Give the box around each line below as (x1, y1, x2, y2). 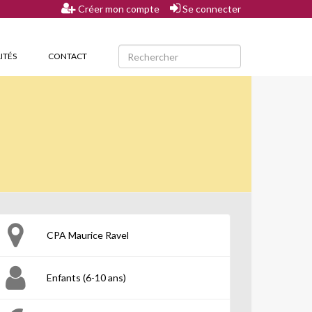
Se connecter (180, 3, 241, 15)
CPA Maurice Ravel (47, 229, 129, 241)
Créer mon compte (76, 3, 159, 15)
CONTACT (48, 51, 87, 61)
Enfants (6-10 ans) (47, 272, 126, 283)
